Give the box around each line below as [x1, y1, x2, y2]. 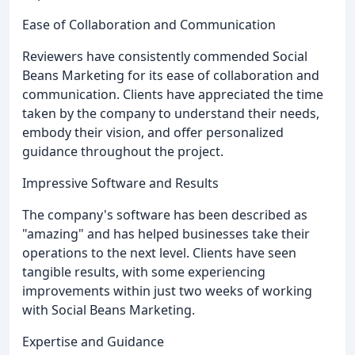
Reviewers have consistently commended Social [22, 48, 307, 66]
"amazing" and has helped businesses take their [22, 225, 310, 243]
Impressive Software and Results [22, 174, 219, 193]
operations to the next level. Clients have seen [22, 244, 296, 262]
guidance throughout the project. [22, 143, 223, 161]
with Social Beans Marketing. [22, 301, 195, 319]
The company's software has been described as [22, 206, 307, 224]
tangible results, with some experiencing [22, 263, 265, 281]
